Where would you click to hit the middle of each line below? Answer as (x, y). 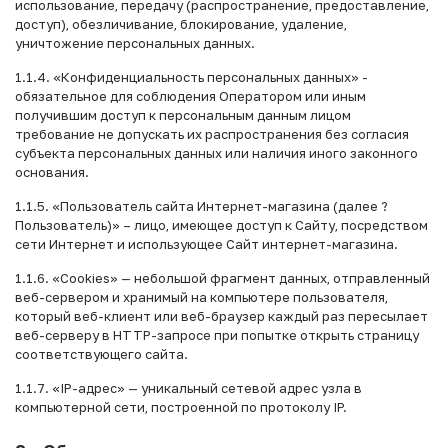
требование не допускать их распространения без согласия (212, 134)
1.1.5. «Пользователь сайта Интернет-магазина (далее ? (201, 206)
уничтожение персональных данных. (135, 43)
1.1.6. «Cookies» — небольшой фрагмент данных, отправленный (222, 278)
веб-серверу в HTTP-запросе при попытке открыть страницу (217, 335)
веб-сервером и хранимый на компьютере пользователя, (201, 297)
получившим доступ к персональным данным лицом (183, 115)
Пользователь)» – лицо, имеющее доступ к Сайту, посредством (221, 225)
